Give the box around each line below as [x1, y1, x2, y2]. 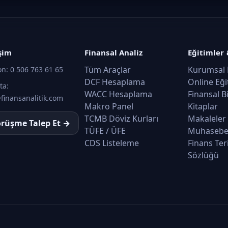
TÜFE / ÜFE [84, 125, 126, 136]
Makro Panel [84, 101, 133, 112]
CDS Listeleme [84, 137, 139, 149]
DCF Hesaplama [84, 76, 145, 88]
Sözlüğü [187, 150, 219, 161]
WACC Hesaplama [84, 89, 152, 100]
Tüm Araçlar [84, 64, 131, 75]
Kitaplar [187, 101, 218, 112]
